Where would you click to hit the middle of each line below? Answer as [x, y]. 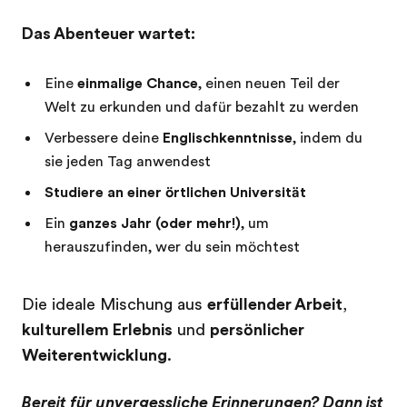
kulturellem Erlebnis [97, 330]
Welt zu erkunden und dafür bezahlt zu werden [202, 107]
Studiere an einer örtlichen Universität [175, 193]
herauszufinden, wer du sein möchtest [172, 247]
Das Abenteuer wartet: [109, 34]
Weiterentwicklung [94, 355]
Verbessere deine [104, 138]
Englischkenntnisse [228, 138]
